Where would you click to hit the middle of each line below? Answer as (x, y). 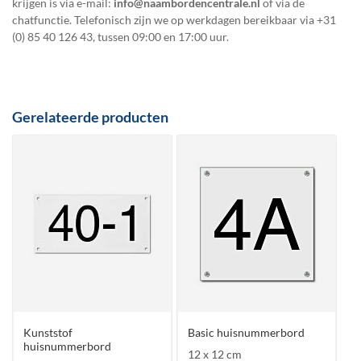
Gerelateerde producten (90, 117)
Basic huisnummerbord (246, 332)
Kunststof (48, 332)
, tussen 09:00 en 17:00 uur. (161, 37)
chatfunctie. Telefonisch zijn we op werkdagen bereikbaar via (164, 20)
